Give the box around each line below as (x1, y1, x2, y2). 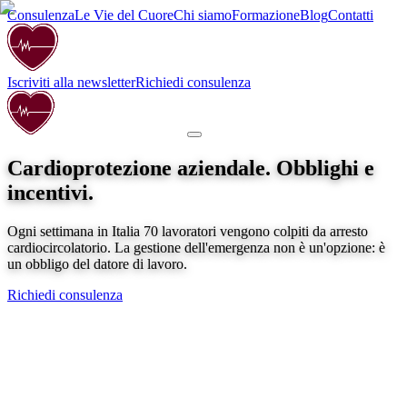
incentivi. (7, 180, 94, 204)
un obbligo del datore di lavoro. (7, 255, 187, 272)
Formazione (232, 7, 300, 23)
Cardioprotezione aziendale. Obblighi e (7, 155, 374, 180)
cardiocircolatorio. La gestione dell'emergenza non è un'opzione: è (7, 239, 385, 255)
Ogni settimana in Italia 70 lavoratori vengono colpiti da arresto (7, 223, 368, 239)
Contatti (328, 7, 373, 23)
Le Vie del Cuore (74, 7, 174, 23)
